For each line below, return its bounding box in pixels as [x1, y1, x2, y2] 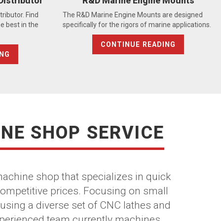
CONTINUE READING [100, 40, 176, 49]
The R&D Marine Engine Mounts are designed [63, 11, 203, 19]
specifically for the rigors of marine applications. [63, 21, 211, 29]
